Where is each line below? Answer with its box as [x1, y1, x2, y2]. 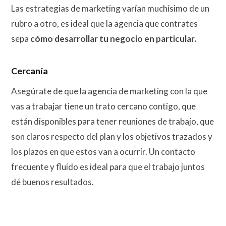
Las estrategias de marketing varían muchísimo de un [11, 3, 209, 14]
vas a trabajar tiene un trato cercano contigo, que [11, 101, 196, 112]
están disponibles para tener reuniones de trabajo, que [11, 116, 214, 127]
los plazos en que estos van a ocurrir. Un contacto [11, 146, 195, 157]
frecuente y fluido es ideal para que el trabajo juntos [11, 161, 205, 173]
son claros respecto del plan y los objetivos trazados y [11, 131, 212, 142]
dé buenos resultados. [11, 177, 94, 188]
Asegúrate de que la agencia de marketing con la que [11, 86, 207, 97]
